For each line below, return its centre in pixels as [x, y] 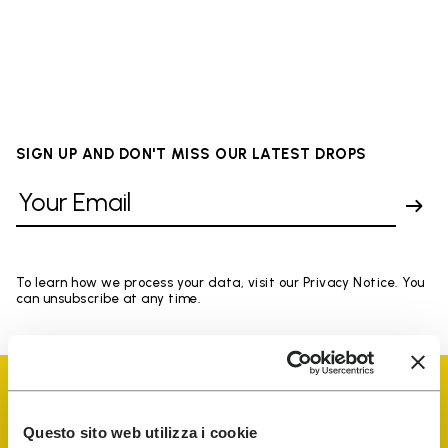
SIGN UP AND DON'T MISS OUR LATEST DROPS [191, 153]
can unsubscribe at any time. [109, 298]
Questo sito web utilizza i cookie [140, 433]
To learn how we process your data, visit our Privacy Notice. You [220, 282]
